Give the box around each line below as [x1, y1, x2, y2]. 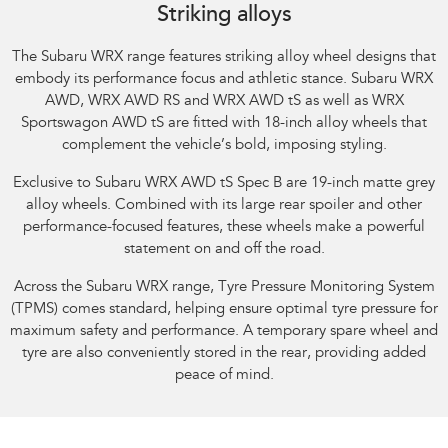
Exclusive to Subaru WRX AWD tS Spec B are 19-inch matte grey [13, 176, 435, 192]
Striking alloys [156, 5, 292, 28]
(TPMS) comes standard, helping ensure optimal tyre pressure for [10, 302, 438, 318]
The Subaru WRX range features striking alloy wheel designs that [12, 50, 436, 66]
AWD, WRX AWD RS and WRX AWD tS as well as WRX [44, 94, 404, 110]
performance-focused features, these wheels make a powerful [23, 220, 425, 236]
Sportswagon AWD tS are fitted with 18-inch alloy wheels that [21, 116, 427, 132]
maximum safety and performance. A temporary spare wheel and [10, 324, 438, 340]
